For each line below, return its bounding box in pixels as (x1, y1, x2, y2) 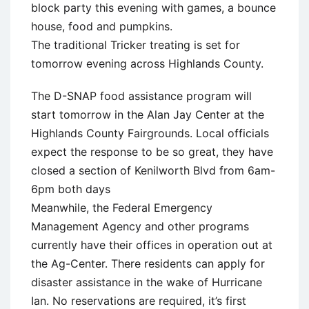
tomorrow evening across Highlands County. (31, 56, 263, 70)
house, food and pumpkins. (31, 19, 172, 33)
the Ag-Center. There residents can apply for (31, 256, 265, 270)
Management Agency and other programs (31, 219, 249, 233)
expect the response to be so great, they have (31, 144, 273, 159)
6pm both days (31, 181, 110, 196)
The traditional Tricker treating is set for (31, 37, 240, 52)
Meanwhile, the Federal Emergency (31, 200, 212, 215)
